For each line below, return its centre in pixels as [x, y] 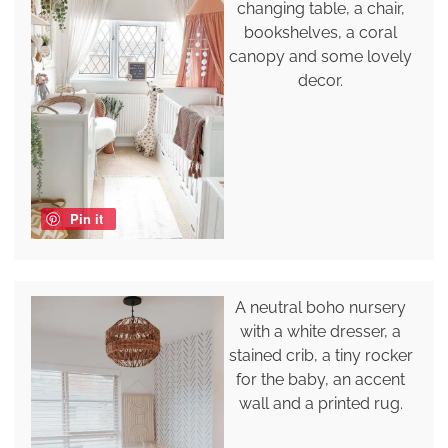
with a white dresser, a [321, 331]
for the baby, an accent [321, 379]
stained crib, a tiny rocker [320, 355]
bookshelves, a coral [321, 32]
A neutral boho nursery [321, 307]
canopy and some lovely [321, 56]
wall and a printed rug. [320, 403]
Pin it [86, 218]
